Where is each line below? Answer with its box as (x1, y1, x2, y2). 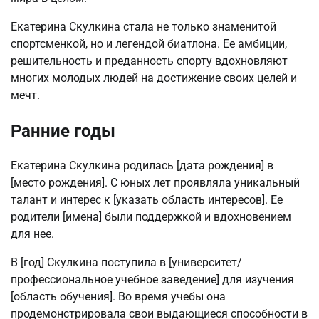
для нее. (11, 227, 54, 241)
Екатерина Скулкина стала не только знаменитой (11, 19, 276, 33)
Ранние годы (11, 120, 115, 141)
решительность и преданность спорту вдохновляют (11, 53, 288, 68)
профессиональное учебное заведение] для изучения (11, 273, 294, 287)
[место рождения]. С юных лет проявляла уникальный (11, 176, 300, 190)
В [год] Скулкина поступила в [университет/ (11, 256, 242, 270)
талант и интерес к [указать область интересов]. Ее (11, 193, 283, 207)
